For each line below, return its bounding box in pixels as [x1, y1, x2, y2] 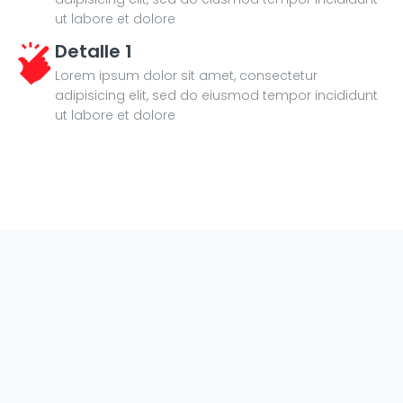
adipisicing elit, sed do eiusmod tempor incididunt [55, 86, 378, 105]
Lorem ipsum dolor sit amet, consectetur [55, 67, 318, 85]
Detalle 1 [55, 39, 132, 65]
